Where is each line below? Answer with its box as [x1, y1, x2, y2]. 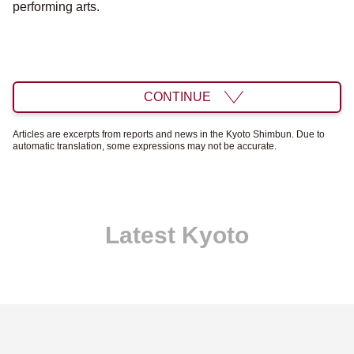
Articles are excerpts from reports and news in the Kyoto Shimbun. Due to [13, 129, 325, 141]
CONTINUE [143, 90, 211, 104]
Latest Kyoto [105, 222, 249, 249]
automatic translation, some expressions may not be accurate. [13, 141, 277, 153]
